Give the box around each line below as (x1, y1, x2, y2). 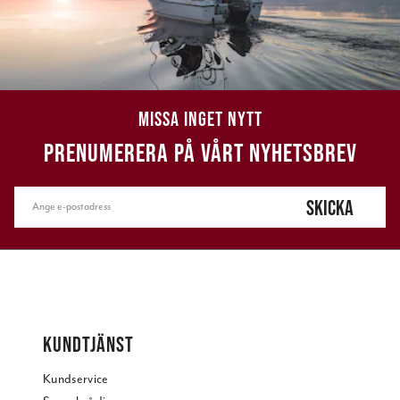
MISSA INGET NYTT (137, 108, 262, 130)
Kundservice (43, 371, 109, 387)
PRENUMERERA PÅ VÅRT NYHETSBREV (43, 138, 357, 168)
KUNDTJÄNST (43, 332, 134, 357)
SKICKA (306, 196, 354, 221)
